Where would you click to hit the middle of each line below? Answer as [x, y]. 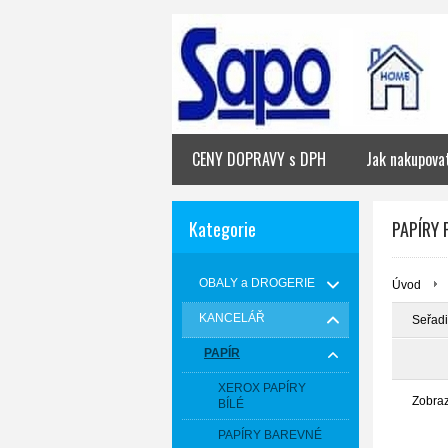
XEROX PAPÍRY [262, 388]
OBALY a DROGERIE [257, 283]
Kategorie [222, 229]
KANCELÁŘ [232, 318]
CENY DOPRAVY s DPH [259, 159]
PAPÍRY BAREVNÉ [270, 435]
